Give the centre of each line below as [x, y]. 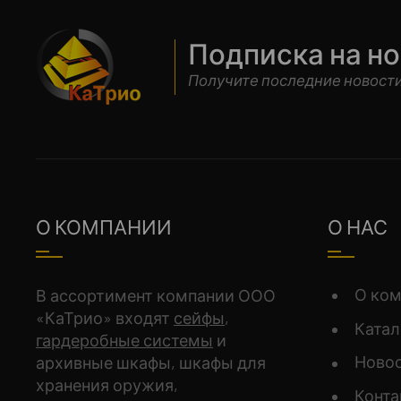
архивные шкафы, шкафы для [151, 363]
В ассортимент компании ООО [156, 295]
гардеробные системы [124, 340]
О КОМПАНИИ [104, 226]
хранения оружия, [107, 385]
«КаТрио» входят [105, 318]
